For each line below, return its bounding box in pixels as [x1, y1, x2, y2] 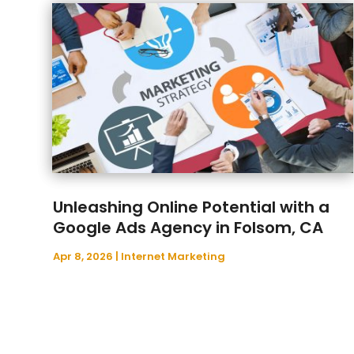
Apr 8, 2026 [53, 248, 114, 264]
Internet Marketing [121, 248, 226, 264]
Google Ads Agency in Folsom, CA [53, 216, 324, 239]
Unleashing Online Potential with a [53, 195, 330, 218]
